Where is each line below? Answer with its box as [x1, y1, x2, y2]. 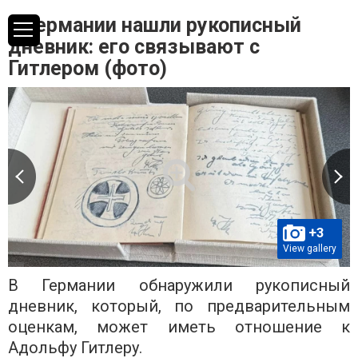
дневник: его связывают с [8, 35, 260, 58]
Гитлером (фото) [8, 57, 167, 80]
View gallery [283, 242, 336, 254]
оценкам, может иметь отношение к [8, 316, 350, 336]
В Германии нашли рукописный [8, 14, 301, 37]
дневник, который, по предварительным [8, 296, 350, 316]
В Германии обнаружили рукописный [8, 275, 350, 295]
